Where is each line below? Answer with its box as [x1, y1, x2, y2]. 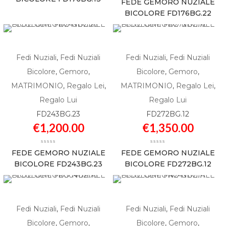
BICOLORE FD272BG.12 [124, 159, 211, 168]
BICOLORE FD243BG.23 [14, 159, 102, 168]
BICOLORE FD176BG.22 [124, 8, 211, 18]
